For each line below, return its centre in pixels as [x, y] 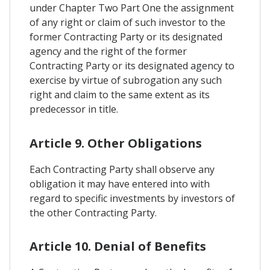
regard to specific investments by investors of [132, 198]
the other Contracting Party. [93, 212]
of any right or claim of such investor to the [127, 23]
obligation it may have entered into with [120, 184]
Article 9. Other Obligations [116, 143]
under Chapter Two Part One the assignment [132, 8]
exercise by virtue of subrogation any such [126, 80]
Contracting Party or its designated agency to [132, 66]
